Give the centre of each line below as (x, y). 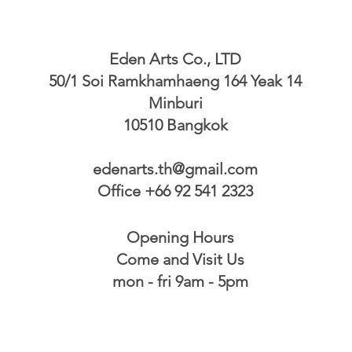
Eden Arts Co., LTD (175, 59)
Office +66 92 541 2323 (175, 191)
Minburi (175, 103)
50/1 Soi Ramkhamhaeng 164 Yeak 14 (175, 81)
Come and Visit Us (180, 259)
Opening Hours (180, 237)
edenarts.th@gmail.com (175, 169)
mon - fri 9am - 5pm (180, 281)
